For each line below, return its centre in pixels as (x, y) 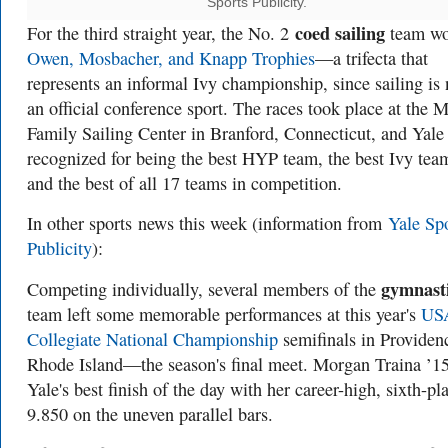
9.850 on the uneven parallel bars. (150, 414)
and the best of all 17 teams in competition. (184, 183)
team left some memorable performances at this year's (224, 314)
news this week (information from (260, 223)
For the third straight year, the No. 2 (161, 33)
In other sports (79, 223)
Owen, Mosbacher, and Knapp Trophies (171, 58)
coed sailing (340, 32)
